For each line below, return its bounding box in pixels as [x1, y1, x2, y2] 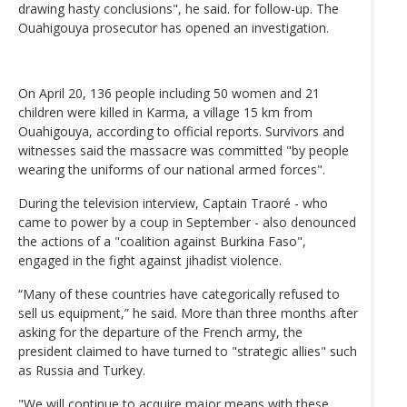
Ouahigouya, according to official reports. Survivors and [18, 122, 344, 140]
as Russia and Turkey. [18, 361, 145, 379]
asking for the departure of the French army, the [18, 323, 303, 341]
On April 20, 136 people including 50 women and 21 [18, 84, 320, 102]
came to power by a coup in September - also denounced [18, 213, 356, 231]
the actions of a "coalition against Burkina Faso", [18, 232, 306, 250]
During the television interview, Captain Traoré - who [18, 194, 328, 212]
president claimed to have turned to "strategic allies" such [18, 342, 357, 360]
